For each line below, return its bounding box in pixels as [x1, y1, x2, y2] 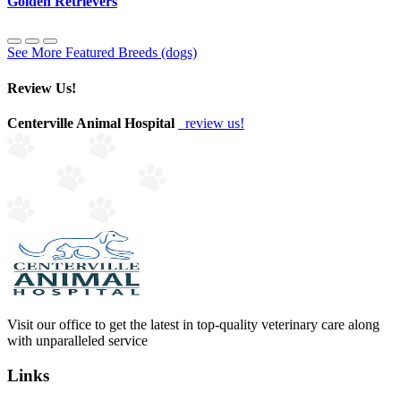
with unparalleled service [7, 332, 148, 348]
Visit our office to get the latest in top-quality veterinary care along [7, 316, 380, 332]
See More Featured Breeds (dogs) [7, 45, 197, 61]
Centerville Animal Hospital [7, 115, 175, 131]
